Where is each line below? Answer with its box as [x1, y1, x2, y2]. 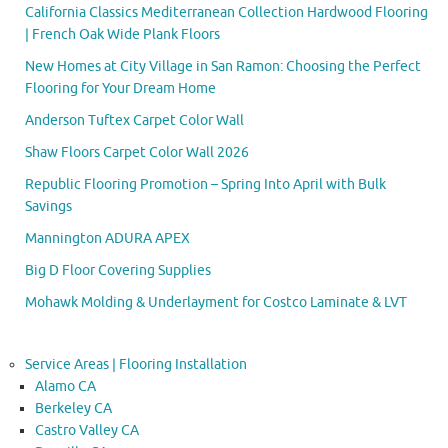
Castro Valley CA [35, 422, 139, 440]
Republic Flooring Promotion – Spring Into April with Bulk [25, 176, 386, 194]
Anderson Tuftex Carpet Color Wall [25, 112, 244, 130]
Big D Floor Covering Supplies [25, 262, 211, 280]
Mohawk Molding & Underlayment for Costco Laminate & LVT [25, 294, 407, 312]
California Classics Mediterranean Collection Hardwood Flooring [25, 4, 428, 22]
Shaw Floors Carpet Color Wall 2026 [25, 144, 249, 162]
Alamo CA [35, 378, 96, 396]
